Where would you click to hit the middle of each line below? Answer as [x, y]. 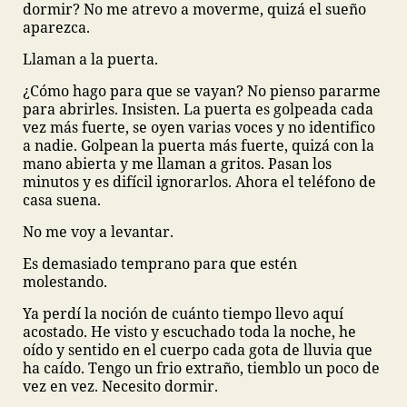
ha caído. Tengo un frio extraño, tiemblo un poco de [201, 368]
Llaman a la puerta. [92, 59]
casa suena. [64, 200]
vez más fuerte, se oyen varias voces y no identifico [199, 127]
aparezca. [56, 27]
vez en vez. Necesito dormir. [120, 386]
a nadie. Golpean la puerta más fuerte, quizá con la [199, 145]
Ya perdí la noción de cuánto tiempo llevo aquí [183, 313]
